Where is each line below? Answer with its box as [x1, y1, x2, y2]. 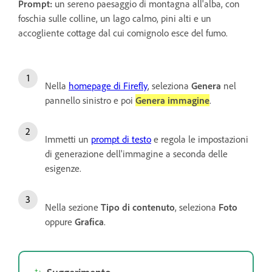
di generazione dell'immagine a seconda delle [45, 147, 228, 160]
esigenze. [45, 161, 81, 174]
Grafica [75, 215, 104, 228]
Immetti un [45, 132, 91, 145]
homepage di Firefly [69, 79, 148, 92]
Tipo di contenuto [101, 200, 175, 213]
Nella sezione [45, 200, 101, 213]
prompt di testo [91, 132, 151, 145]
